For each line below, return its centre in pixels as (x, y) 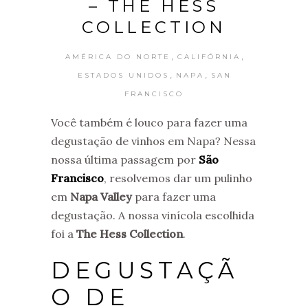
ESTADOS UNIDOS (123, 75)
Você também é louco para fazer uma (149, 122)
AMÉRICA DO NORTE (118, 57)
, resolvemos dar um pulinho (178, 178)
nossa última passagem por (125, 159)
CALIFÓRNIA (209, 57)
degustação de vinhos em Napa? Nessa (153, 141)
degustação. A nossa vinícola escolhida (153, 215)
